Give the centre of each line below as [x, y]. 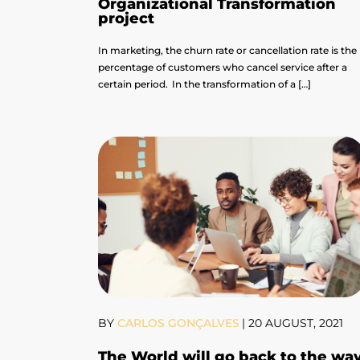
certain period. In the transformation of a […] [205, 84]
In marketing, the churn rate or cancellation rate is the [227, 51]
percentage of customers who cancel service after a [223, 67]
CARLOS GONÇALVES [177, 323]
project [126, 19]
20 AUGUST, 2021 [296, 323]
